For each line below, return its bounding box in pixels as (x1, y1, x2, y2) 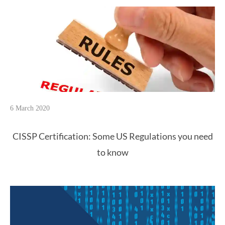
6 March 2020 (10, 104, 50, 113)
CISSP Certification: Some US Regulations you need (12, 131, 213, 142)
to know (96, 147, 129, 158)
